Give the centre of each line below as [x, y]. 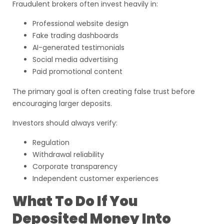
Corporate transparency [75, 166]
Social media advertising [75, 59]
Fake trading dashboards [75, 35]
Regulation [51, 142]
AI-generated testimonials [78, 47]
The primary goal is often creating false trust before [104, 91]
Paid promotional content [77, 71]
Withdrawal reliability [68, 154]
